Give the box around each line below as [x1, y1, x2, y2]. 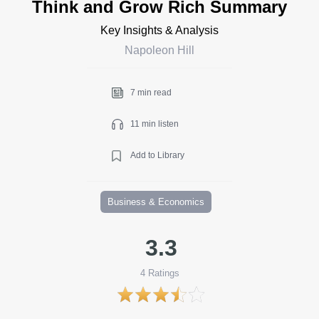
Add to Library [130, 150, 184, 160]
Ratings [145, 267, 179, 278]
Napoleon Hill [125, 43, 194, 56]
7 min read [130, 87, 172, 98]
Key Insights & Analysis [100, 23, 219, 36]
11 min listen [130, 118, 179, 129]
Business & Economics [108, 196, 204, 207]
